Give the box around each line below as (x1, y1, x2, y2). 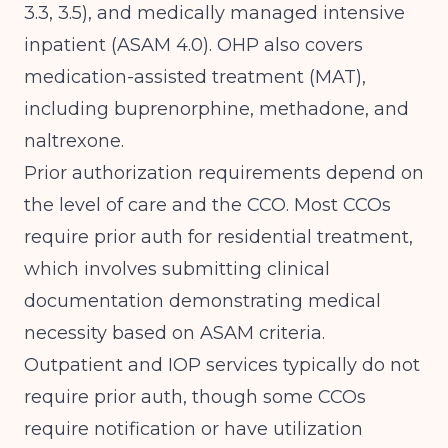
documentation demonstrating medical (24, 290, 381, 312)
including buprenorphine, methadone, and (24, 98, 409, 120)
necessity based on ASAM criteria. (24, 322, 325, 344)
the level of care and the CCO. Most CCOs (24, 194, 391, 216)
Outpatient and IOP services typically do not (24, 354, 420, 376)
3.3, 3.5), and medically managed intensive (24, 2, 405, 24)
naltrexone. (24, 130, 124, 152)
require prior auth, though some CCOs (24, 386, 366, 408)
